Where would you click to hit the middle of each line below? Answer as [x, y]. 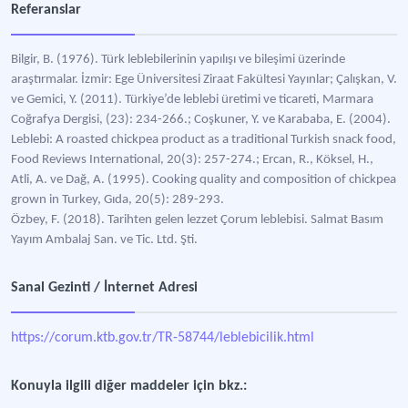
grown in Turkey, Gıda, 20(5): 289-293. [117, 200]
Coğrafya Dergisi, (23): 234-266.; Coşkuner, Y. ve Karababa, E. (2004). [201, 120]
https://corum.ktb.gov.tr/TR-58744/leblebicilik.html [163, 338]
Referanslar [46, 10]
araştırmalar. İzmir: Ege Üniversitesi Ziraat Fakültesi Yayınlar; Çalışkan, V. [204, 80]
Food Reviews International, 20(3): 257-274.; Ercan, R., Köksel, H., [192, 160]
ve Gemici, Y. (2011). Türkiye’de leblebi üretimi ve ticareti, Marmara [192, 100]
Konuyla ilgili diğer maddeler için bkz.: [129, 386]
